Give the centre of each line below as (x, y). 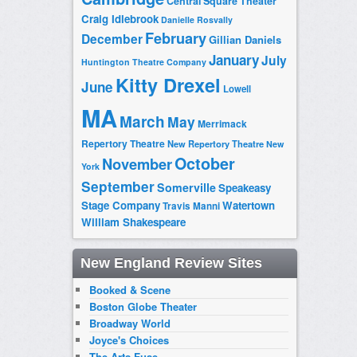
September (118, 187)
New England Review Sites (171, 263)
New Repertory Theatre (215, 144)
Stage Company (120, 206)
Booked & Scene (129, 290)
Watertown (248, 206)
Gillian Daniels (245, 40)
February (175, 39)
